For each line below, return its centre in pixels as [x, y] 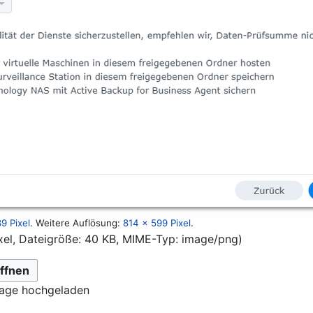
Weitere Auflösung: [80, 223]
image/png [210, 239]
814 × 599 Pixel [157, 223]
